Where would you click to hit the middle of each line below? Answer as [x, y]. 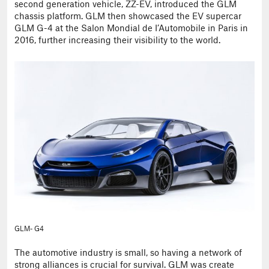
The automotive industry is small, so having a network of [128, 253]
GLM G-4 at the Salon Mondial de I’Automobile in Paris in [131, 29]
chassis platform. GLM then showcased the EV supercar [128, 17]
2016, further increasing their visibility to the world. [117, 41]
